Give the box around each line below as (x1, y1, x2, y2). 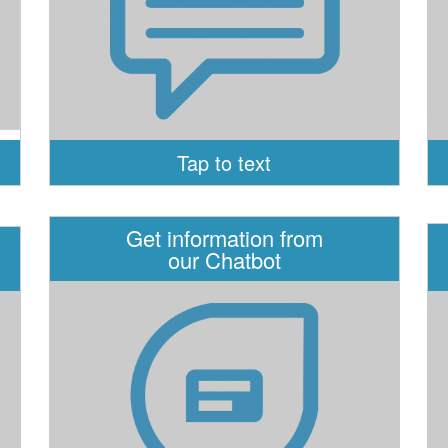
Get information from (125, 222, 323, 253)
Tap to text (177, 148, 271, 177)
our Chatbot (167, 244, 281, 275)
